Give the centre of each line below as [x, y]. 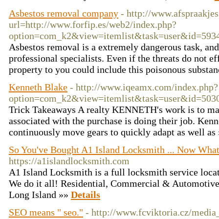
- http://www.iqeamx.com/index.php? [144, 87]
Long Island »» [40, 195]
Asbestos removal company [64, 13]
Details [86, 195]
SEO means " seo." [46, 212]
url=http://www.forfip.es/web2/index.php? [93, 24]
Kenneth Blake [38, 87]
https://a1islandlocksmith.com [69, 161]
